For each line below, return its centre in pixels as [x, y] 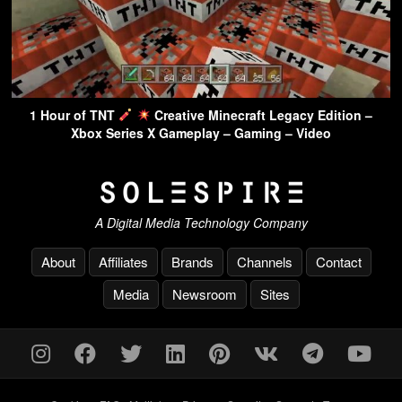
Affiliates [123, 262]
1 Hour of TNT [74, 114]
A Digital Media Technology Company [201, 223]
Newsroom [204, 294]
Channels [264, 262]
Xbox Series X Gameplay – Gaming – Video [201, 132]
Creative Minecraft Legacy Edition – [261, 114]
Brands [192, 262]
